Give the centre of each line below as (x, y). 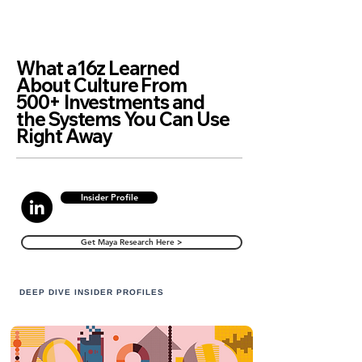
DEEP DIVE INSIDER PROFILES (92, 292)
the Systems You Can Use (123, 119)
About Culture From (101, 85)
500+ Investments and (111, 102)
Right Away (64, 136)
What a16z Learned (98, 68)
